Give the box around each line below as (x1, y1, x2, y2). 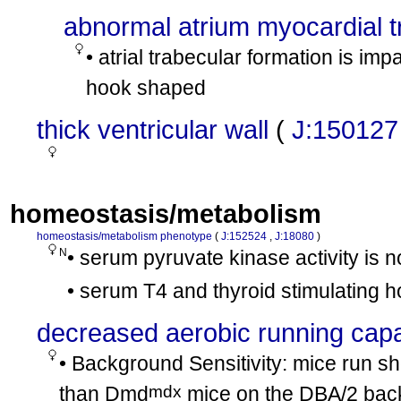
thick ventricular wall (37, 115, 269, 144)
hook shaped (86, 76, 206, 99)
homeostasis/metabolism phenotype (37, 230, 212, 243)
